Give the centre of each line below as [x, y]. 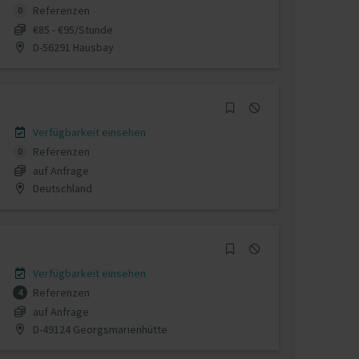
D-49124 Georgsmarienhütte [99, 329]
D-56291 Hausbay [72, 47]
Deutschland [61, 188]
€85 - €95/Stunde [73, 29]
